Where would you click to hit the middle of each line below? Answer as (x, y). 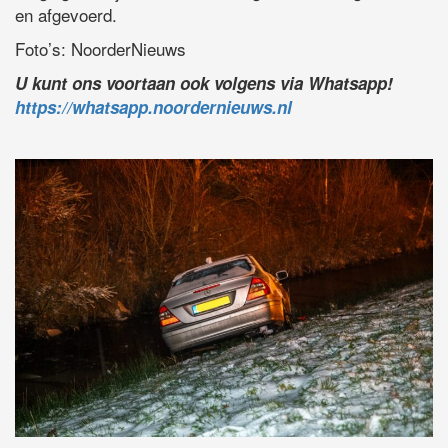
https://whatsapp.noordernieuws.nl (153, 106)
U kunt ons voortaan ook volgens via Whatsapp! (204, 82)
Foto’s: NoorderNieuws (100, 48)
